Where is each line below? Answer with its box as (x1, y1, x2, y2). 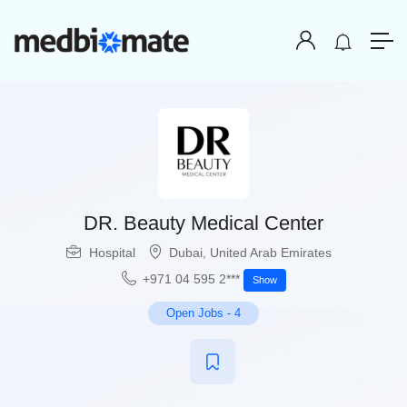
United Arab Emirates (210, 245, 332, 261)
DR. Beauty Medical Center (84, 212, 323, 235)
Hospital (89, 245, 135, 261)
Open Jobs (166, 306, 223, 321)
